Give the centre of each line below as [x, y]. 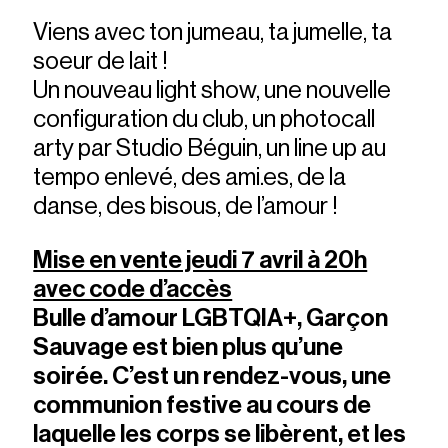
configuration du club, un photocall [204, 119]
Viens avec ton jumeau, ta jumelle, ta [213, 32]
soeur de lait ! [101, 61]
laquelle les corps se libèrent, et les [220, 433]
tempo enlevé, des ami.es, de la [190, 177]
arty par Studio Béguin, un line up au [210, 148]
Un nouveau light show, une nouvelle [212, 90]
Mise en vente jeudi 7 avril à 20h [200, 259]
